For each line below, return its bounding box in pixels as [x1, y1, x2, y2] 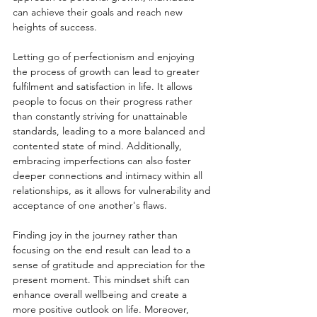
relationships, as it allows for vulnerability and [13, 184, 214, 197]
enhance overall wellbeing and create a [13, 288, 190, 301]
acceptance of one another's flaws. [13, 199, 167, 212]
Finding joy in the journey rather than [13, 229, 180, 242]
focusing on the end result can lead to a [13, 243, 193, 257]
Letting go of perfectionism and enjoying [13, 50, 197, 64]
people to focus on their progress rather [13, 95, 195, 108]
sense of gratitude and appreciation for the [13, 258, 208, 272]
